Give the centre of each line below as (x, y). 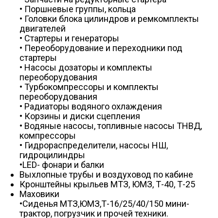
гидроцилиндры (52, 155)
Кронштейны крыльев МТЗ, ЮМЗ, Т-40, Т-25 (107, 184)
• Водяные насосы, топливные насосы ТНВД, (111, 126)
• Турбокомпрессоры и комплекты (89, 87)
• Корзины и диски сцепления (80, 116)
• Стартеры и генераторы (69, 38)
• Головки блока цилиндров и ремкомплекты (109, 19)
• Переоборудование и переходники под (101, 48)
